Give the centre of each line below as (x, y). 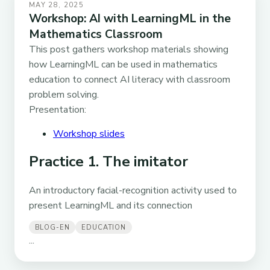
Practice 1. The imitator (108, 162)
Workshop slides (89, 133)
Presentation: (58, 109)
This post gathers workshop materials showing (129, 49)
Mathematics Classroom (96, 34)
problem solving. (64, 94)
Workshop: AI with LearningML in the (130, 18)
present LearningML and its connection (111, 206)
